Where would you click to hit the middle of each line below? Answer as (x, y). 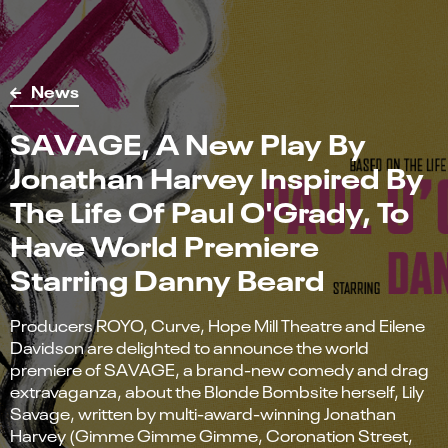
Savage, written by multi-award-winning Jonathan (203, 412)
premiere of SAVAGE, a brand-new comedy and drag (219, 368)
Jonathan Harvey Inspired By (217, 174)
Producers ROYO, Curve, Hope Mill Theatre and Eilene (217, 324)
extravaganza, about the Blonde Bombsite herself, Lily (217, 390)
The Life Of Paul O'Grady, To (209, 208)
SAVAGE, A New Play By (188, 140)
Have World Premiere (164, 242)
